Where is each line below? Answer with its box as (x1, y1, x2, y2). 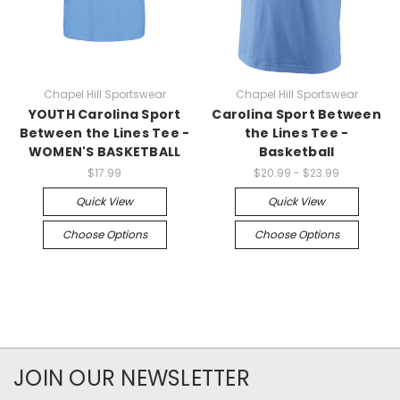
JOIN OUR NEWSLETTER (13, 362, 250, 393)
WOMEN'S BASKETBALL (28, 142, 181, 161)
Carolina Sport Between (212, 104, 381, 123)
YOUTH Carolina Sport (28, 104, 181, 123)
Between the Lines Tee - (19, 123, 190, 142)
